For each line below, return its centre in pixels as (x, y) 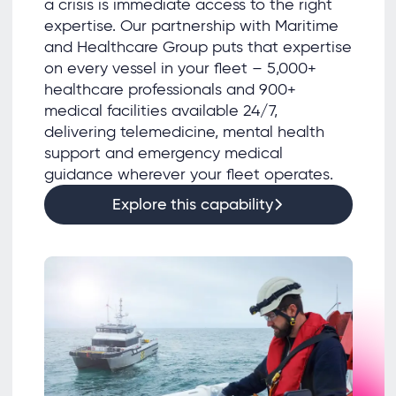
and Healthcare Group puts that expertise (198, 47)
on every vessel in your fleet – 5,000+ (180, 69)
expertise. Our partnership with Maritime (191, 26)
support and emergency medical (163, 153)
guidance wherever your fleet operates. (188, 175)
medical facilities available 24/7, (160, 111)
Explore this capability (192, 205)
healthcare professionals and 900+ (170, 90)
